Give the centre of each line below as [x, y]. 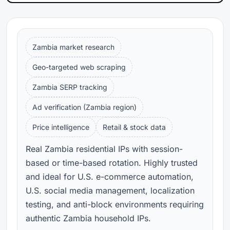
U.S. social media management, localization [110, 190]
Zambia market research [73, 47]
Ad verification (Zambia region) [84, 107]
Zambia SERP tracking [70, 87]
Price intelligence [61, 127]
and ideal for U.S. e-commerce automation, [110, 176]
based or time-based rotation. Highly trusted [112, 162]
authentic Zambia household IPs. [88, 218]
